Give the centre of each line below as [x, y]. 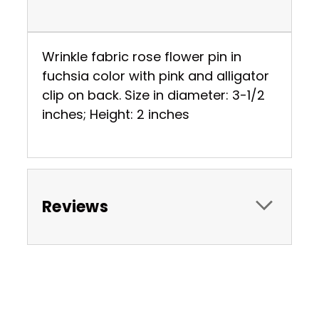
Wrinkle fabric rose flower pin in [142, 56]
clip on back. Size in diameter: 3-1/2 [153, 95]
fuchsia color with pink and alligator [156, 75]
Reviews [75, 206]
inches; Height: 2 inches [116, 114]
